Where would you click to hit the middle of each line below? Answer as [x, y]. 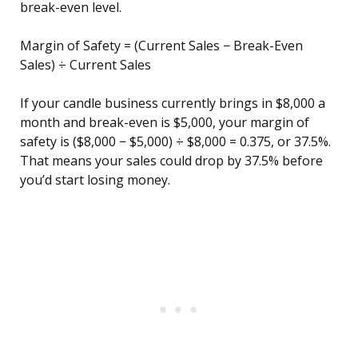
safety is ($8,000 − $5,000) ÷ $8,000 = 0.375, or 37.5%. [175, 142]
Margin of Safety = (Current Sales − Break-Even [161, 46]
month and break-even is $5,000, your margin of [165, 123]
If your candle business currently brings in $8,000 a [173, 103]
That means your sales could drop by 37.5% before [171, 161]
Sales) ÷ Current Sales [86, 65]
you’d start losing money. [95, 180]
